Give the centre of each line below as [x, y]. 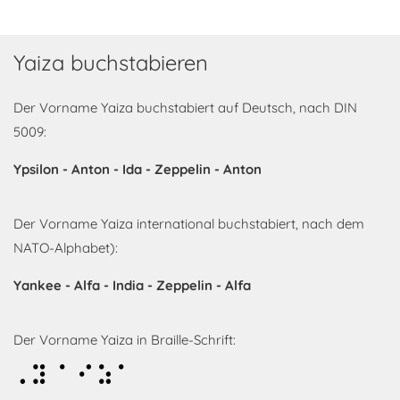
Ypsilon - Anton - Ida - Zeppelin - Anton [137, 170]
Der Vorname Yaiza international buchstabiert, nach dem [189, 224]
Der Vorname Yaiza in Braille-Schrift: [125, 340]
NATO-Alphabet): [66, 248]
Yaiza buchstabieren [111, 63]
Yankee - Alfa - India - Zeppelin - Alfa [132, 286]
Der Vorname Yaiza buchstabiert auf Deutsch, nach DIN [185, 108]
